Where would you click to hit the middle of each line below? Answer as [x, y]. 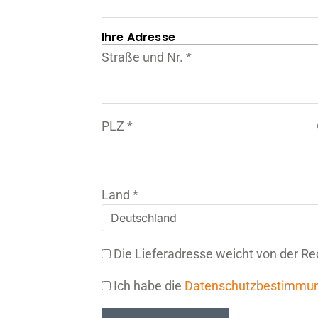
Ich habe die [147, 285]
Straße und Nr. [143, 57]
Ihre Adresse [138, 37]
